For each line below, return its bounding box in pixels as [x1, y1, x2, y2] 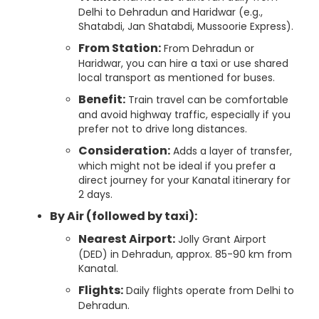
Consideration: [78, 142, 170, 159]
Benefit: [78, 91, 125, 108]
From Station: [78, 40, 161, 56]
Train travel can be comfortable [125, 93, 288, 107]
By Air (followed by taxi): [50, 208, 197, 224]
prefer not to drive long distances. [78, 122, 247, 136]
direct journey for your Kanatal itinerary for [78, 173, 291, 187]
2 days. [78, 187, 113, 202]
